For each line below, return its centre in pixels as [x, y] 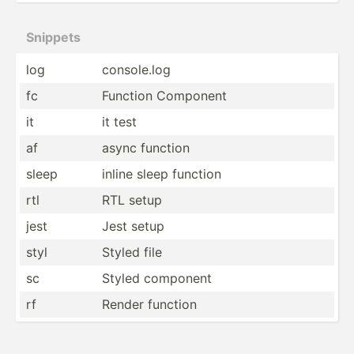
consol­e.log [136, 69]
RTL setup [132, 200]
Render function [149, 304]
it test [119, 121]
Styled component [157, 278]
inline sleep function [162, 173]
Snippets [53, 37]
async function [146, 147]
